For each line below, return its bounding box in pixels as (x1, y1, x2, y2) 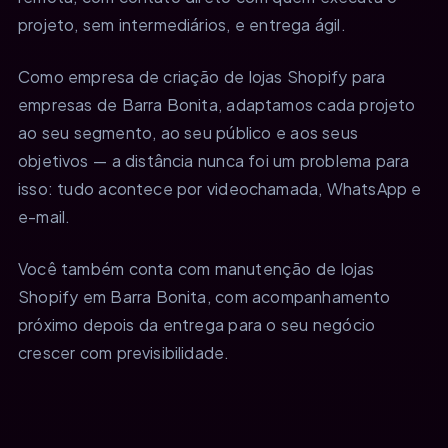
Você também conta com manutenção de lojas (18, 257, 375, 279)
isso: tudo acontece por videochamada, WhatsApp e (18, 177, 422, 199)
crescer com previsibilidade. (18, 341, 230, 363)
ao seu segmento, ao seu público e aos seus (18, 121, 358, 143)
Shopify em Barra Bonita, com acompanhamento (18, 285, 391, 307)
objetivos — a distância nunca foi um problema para (18, 149, 410, 171)
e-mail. (18, 205, 71, 227)
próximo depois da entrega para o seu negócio (18, 313, 376, 335)
